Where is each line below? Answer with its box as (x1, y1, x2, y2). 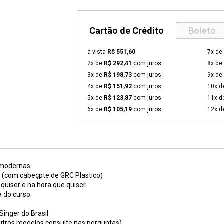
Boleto (188, 25, 216, 36)
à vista (87, 48, 107, 55)
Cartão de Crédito (89, 25, 164, 36)
